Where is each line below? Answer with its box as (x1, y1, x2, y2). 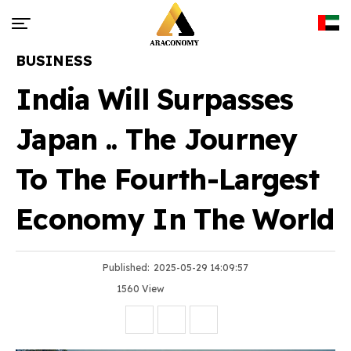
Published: (103, 262, 150, 273)
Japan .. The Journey (16, 121, 298, 157)
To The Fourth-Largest (16, 161, 319, 197)
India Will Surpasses (16, 81, 294, 117)
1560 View (114, 283, 165, 295)
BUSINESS (16, 52, 92, 70)
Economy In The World (16, 201, 335, 237)
